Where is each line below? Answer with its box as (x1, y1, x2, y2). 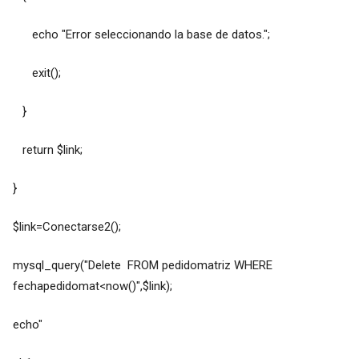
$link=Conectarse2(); (12, 220, 121, 235)
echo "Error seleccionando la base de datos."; (12, 27, 270, 42)
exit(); (12, 66, 61, 81)
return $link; (12, 143, 83, 158)
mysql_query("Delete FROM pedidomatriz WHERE (12, 258, 272, 273)
